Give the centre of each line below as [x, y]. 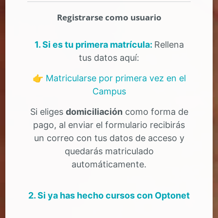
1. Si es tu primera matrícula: [93, 45]
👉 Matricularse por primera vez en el [109, 78]
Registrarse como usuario [109, 17]
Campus [109, 91]
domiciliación [94, 112]
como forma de [155, 112]
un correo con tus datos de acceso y [109, 138]
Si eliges [48, 112]
